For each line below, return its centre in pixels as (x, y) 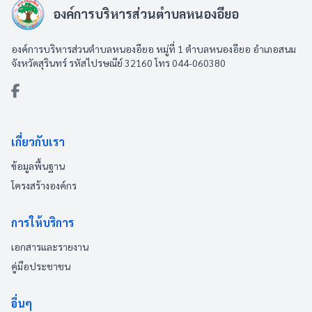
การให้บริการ (42, 223)
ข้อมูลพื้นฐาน (38, 166)
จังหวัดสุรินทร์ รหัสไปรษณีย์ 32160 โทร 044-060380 (118, 63)
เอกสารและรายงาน (50, 247)
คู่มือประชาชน (41, 266)
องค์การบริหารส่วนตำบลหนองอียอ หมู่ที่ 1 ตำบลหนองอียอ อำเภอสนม (154, 49)
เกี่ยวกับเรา (38, 142)
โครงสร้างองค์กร (44, 185)
